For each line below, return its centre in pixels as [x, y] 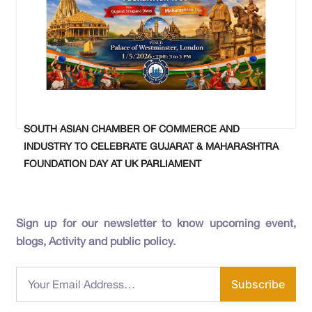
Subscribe [258, 284]
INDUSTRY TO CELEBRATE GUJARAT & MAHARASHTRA [151, 146]
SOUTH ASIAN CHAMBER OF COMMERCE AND [132, 128]
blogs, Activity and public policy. [96, 241]
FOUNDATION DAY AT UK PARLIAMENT [112, 163]
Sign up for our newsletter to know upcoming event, [156, 223]
